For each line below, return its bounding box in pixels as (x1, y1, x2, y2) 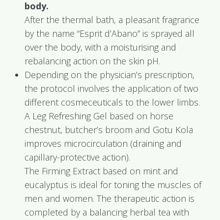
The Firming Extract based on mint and (25, 165, 178, 177)
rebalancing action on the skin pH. (25, 55, 160, 67)
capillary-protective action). (25, 151, 130, 163)
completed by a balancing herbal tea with (25, 206, 189, 218)
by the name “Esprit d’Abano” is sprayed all (25, 27, 194, 39)
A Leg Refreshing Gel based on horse (25, 110, 173, 122)
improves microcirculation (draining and (25, 137, 182, 149)
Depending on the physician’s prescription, (25, 69, 194, 81)
